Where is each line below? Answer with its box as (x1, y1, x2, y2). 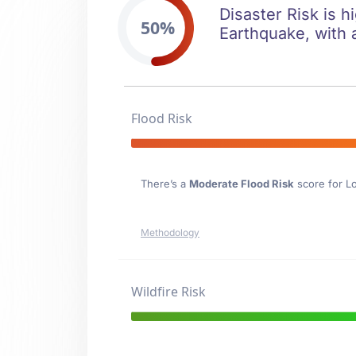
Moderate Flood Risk (188, 177, 294, 190)
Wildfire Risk (131, 283, 206, 300)
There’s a (140, 177, 189, 190)
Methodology (141, 226, 199, 238)
